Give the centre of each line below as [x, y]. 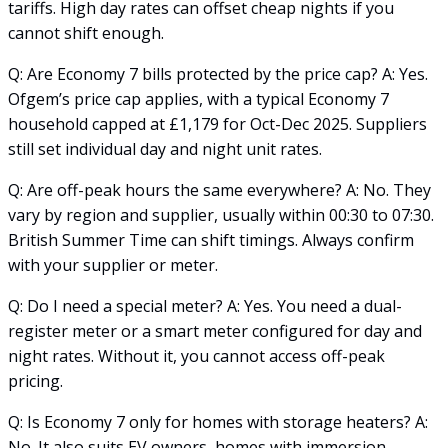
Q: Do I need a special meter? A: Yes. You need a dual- [205, 305]
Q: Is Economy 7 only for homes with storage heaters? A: [218, 421]
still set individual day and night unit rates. [165, 148]
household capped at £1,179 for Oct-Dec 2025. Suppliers [217, 123]
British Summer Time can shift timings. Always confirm [211, 239]
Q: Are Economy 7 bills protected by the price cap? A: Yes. [218, 73]
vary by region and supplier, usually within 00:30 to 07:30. [221, 214]
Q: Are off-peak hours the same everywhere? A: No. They [219, 189]
